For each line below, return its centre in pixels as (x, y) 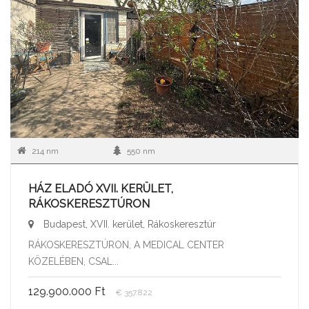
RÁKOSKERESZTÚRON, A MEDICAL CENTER (126, 245)
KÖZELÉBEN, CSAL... (73, 262)
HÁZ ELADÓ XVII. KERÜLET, (101, 189)
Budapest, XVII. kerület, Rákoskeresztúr (128, 225)
